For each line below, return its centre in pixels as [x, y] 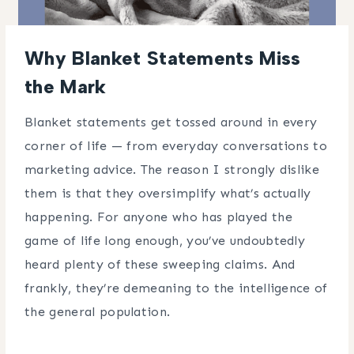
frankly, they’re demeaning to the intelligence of [176, 288]
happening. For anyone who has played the [158, 217]
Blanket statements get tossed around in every [171, 122]
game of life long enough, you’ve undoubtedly [165, 240]
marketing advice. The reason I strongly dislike [172, 169]
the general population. [98, 311]
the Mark [66, 86]
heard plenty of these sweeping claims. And [160, 264]
